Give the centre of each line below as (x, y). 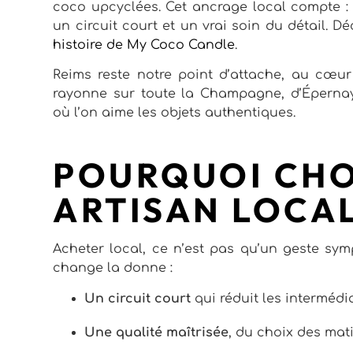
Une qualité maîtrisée (157, 332)
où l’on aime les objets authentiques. (175, 113)
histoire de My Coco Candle (144, 45)
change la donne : (113, 268)
